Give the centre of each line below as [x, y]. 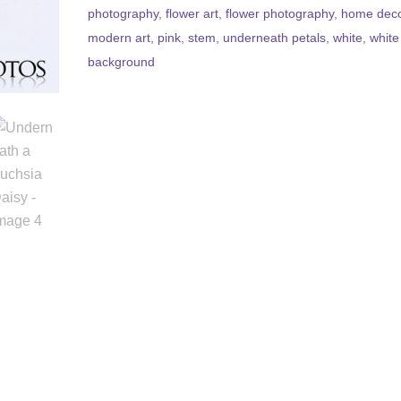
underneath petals [275, 38]
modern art [119, 38]
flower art [192, 13]
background [122, 62]
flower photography [280, 13]
